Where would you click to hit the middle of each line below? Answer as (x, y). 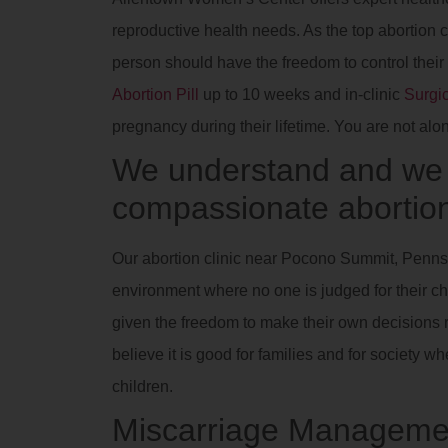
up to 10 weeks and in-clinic (301, 94)
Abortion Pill (155, 94)
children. (142, 386)
